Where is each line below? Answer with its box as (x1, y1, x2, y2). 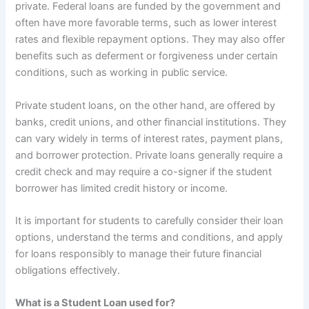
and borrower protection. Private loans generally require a (15, 148, 283, 161)
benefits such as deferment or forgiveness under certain (15, 50, 279, 63)
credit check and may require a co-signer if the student (15, 165, 272, 178)
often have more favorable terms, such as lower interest (15, 17, 277, 30)
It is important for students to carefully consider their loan (15, 215, 284, 228)
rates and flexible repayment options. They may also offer (15, 33, 286, 46)
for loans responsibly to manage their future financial (15, 248, 262, 261)
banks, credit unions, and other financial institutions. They (15, 115, 287, 128)
